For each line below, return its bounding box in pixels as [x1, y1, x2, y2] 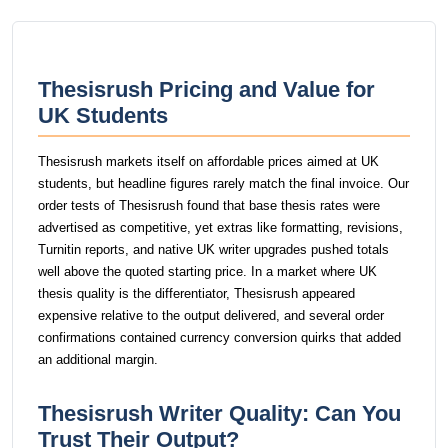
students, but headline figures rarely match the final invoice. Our [38, 176, 409, 191]
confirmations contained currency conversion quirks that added [38, 330, 401, 345]
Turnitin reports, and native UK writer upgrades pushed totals [38, 242, 389, 257]
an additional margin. [38, 352, 158, 367]
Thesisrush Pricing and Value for [38, 77, 375, 102]
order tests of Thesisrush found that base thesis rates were [38, 198, 380, 213]
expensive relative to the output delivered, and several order [38, 308, 384, 323]
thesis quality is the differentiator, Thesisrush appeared [38, 286, 355, 301]
